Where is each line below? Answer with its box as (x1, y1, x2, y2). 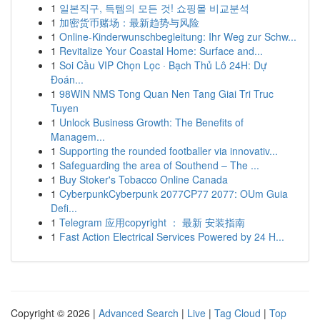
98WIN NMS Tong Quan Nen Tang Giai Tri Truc (59, 86, 274, 101)
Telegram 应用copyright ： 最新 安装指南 (59, 215, 245, 229)
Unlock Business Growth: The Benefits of (59, 115, 244, 129)
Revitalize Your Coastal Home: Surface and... (59, 44, 263, 58)
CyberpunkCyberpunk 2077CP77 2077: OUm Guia (59, 186, 288, 201)
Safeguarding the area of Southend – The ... (59, 158, 259, 172)
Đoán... (51, 72, 84, 86)
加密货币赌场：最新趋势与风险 (59, 15, 199, 29)
